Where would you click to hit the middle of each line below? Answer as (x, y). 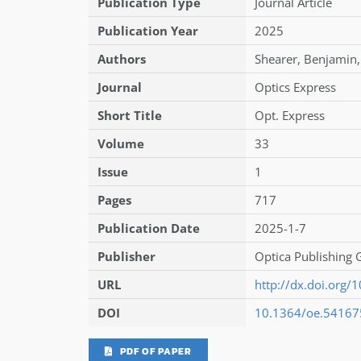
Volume (120, 143)
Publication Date (148, 228)
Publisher (126, 256)
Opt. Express (289, 115)
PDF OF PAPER (156, 351)
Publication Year (147, 30)
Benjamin (330, 58)
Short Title (129, 115)
